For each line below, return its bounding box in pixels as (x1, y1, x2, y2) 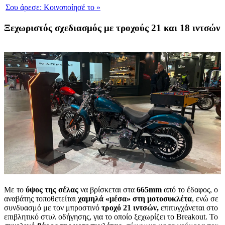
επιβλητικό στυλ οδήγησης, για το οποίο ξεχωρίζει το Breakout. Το (4, 212, 218, 221)
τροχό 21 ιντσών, (101, 203, 159, 212)
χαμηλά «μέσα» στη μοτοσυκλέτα (78, 194, 192, 203)
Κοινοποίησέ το (42, 3, 96, 12)
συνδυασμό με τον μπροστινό (4, 203, 101, 212)
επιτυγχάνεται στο (159, 203, 218, 212)
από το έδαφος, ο (162, 185, 218, 194)
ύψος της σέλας (26, 185, 78, 194)
